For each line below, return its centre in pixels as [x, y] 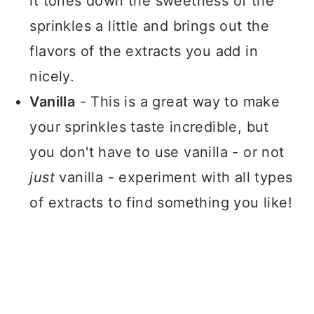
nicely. [52, 76]
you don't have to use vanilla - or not [157, 152]
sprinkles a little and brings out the [150, 26]
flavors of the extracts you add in [144, 51]
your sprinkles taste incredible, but [149, 127]
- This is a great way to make [178, 101]
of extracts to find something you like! [161, 202]
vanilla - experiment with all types [176, 177]
